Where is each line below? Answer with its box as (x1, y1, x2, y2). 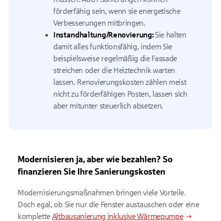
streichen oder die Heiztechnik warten (53, 66, 176, 74)
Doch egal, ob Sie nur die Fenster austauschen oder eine (18, 200, 199, 209)
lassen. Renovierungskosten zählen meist (53, 78, 186, 86)
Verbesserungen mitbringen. (53, 19, 146, 27)
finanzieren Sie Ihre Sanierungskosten (18, 167, 165, 177)
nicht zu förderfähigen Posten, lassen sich (53, 90, 187, 98)
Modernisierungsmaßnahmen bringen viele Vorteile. (18, 188, 186, 197)
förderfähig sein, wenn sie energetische (53, 7, 181, 15)
